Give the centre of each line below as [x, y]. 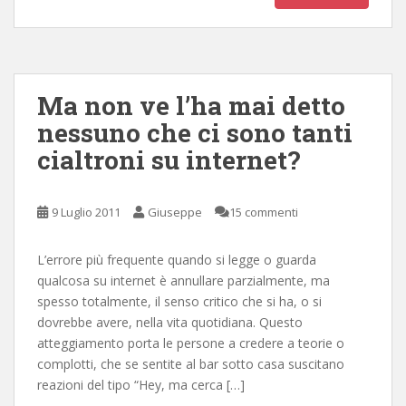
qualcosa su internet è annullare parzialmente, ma [184, 280]
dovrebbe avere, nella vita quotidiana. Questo [170, 322]
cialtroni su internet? [169, 159]
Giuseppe [175, 212]
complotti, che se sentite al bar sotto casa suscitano [191, 363]
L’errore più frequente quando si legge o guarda [177, 259]
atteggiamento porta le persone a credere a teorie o [191, 343]
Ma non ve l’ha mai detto [191, 105]
